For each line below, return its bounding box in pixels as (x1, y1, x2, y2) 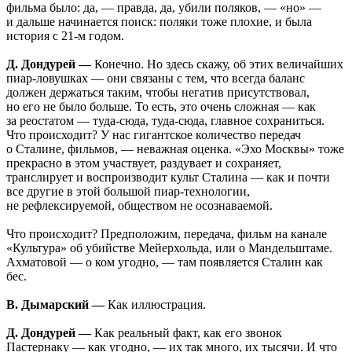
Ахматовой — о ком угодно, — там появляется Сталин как (6, 255, 323, 269)
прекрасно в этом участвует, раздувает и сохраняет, (6, 156, 281, 170)
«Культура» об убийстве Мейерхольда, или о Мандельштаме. (6, 241, 332, 255)
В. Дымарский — (6, 298, 104, 312)
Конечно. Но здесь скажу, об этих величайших (91, 57, 343, 71)
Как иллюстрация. (104, 298, 206, 312)
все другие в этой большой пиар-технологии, (6, 185, 250, 199)
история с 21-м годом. (6, 29, 124, 43)
